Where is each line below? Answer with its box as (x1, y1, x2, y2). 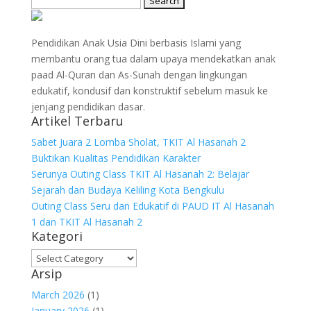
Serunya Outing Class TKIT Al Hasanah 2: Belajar (31, 167, 249, 180)
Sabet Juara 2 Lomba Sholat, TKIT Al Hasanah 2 (31, 135, 246, 149)
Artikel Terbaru (31, 112, 124, 129)
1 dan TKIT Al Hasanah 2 (31, 215, 142, 228)
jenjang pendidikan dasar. (31, 100, 145, 113)
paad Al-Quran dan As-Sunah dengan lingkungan (31, 68, 247, 81)
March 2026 (31, 288, 85, 301)
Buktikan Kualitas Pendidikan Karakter (31, 151, 201, 165)
